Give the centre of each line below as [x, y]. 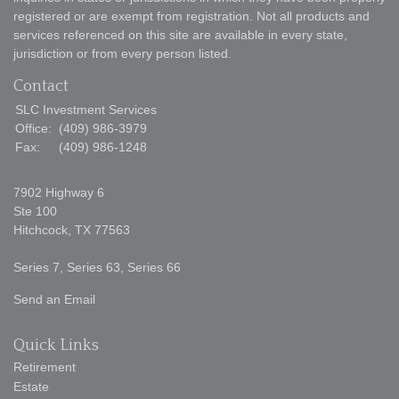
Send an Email [54, 299]
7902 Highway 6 [59, 192]
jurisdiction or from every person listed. [122, 53]
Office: [35, 128]
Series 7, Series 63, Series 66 [97, 267]
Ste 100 [35, 211]
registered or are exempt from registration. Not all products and [191, 16]
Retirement [45, 366]
